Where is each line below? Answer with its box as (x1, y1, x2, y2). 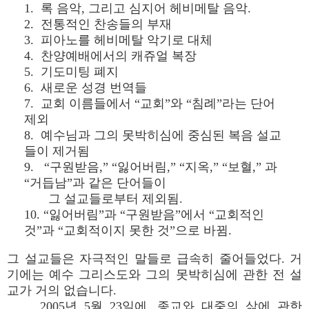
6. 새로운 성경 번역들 (24, 81, 147, 94)
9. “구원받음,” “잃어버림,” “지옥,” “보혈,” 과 (24, 160, 277, 174)
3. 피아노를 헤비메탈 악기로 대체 (24, 33, 212, 47)
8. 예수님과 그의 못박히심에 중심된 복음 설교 (24, 128, 281, 142)
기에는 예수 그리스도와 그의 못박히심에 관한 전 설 (7, 268, 302, 281)
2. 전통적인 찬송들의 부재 (24, 17, 172, 31)
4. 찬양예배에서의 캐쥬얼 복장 (24, 49, 197, 63)
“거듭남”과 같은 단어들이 (24, 176, 166, 190)
